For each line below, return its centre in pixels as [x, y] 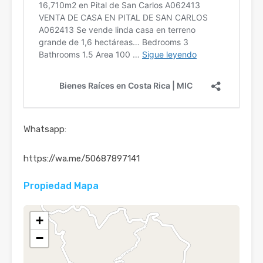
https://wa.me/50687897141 [82, 158]
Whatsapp [44, 129]
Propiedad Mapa [61, 186]
